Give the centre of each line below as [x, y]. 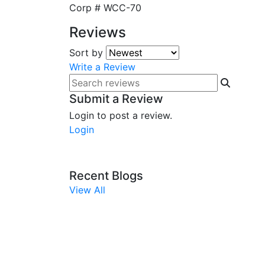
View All [87, 190]
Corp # [85, 8]
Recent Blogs [106, 176]
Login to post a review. [121, 115]
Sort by [86, 53]
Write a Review [102, 67]
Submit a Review [116, 99]
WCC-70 [122, 8]
